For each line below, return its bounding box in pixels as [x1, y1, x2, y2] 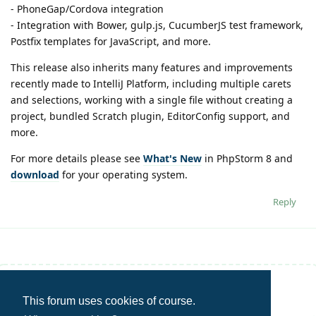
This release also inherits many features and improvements [11, 61, 293, 75]
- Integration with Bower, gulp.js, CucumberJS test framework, [11, 18, 303, 32]
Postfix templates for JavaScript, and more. [11, 35, 211, 49]
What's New [143, 152, 202, 166]
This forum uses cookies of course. [23, 295, 195, 308]
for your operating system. [59, 168, 188, 182]
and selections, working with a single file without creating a [11, 93, 293, 107]
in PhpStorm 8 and [202, 152, 293, 166]
